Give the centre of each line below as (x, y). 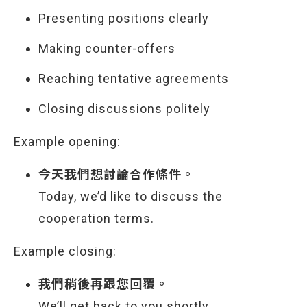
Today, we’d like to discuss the (131, 196)
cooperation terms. (96, 218)
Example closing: (65, 251)
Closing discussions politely (124, 109)
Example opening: (67, 142)
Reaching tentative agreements (134, 78)
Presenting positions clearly (124, 18)
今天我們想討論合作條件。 (116, 174)
